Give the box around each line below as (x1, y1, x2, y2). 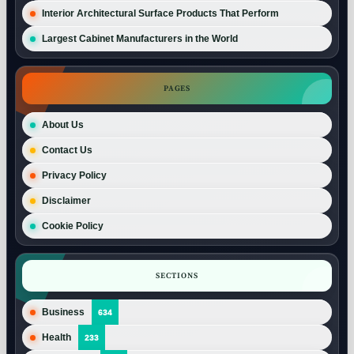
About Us (42, 119, 84, 130)
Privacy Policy (42, 170, 107, 181)
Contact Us (42, 145, 92, 156)
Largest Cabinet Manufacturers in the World (42, 33, 240, 44)
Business (42, 307, 85, 318)
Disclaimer (42, 195, 91, 206)
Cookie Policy (42, 220, 104, 232)
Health (42, 332, 71, 343)
